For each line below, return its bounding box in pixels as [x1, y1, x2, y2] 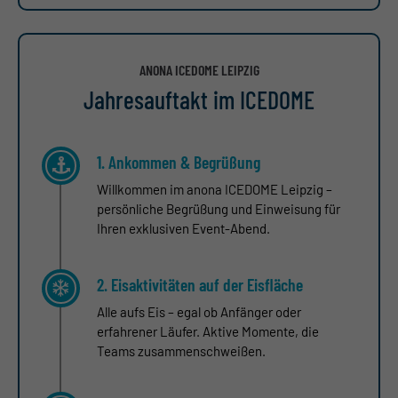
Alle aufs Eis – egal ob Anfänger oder [97, 303, 301, 320]
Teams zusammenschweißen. [97, 342, 266, 359]
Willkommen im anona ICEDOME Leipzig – [97, 180, 332, 197]
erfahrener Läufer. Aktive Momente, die [97, 322, 319, 339]
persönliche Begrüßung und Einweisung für [97, 200, 340, 217]
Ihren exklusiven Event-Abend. [97, 219, 270, 236]
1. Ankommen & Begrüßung [97, 150, 260, 172]
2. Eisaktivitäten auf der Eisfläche [97, 273, 303, 295]
